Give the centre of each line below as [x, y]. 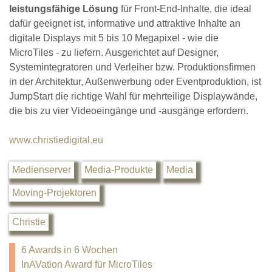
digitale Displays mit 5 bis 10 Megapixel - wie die [114, 38]
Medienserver [42, 169]
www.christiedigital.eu [56, 140]
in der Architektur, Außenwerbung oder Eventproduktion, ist [135, 81]
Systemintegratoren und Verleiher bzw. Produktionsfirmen [132, 67]
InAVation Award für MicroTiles [87, 264]
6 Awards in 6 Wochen [70, 250]
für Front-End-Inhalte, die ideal [185, 8]
